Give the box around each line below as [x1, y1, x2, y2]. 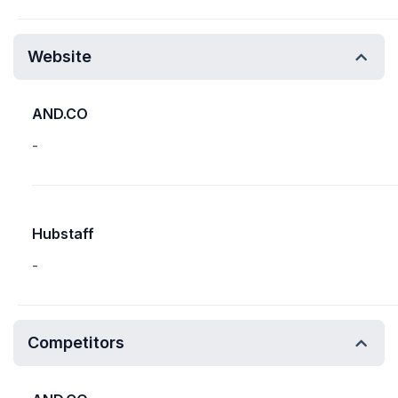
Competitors [28, 333, 124, 352]
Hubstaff [32, 225, 94, 243]
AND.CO [32, 105, 88, 123]
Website [28, 47, 92, 66]
